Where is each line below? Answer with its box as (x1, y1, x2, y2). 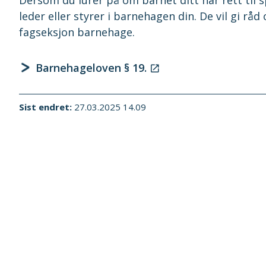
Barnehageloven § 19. (36, 61, 147, 75)
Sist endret (19, 101, 69, 113)
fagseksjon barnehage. (19, 24, 135, 39)
